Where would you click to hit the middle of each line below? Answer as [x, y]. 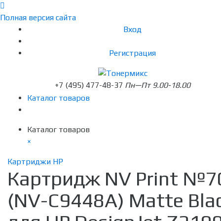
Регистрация [132, 53]
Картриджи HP [35, 162]
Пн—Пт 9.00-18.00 [158, 85]
